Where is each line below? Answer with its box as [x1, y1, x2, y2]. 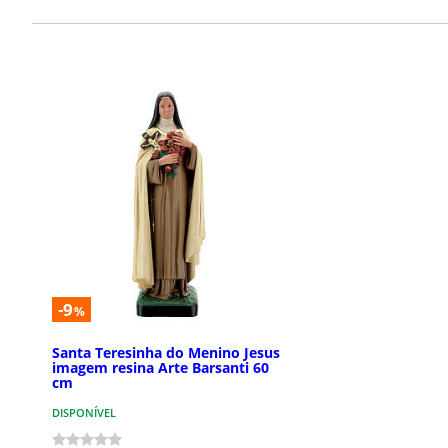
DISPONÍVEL [52, 405, 116, 421]
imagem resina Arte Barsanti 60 [52, 358, 269, 378]
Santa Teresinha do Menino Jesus [52, 343, 280, 363]
